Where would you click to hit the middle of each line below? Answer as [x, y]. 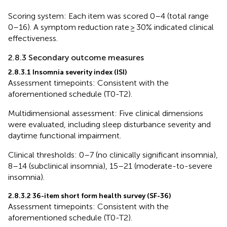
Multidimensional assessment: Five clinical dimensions [106, 113]
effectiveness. [33, 38]
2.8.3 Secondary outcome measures [76, 57]
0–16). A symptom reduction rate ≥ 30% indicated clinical [111, 27]
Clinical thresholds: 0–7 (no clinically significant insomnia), [113, 155]
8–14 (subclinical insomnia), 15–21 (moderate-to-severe [110, 166]
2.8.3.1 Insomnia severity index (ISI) [68, 72]
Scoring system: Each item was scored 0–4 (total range [108, 16]
